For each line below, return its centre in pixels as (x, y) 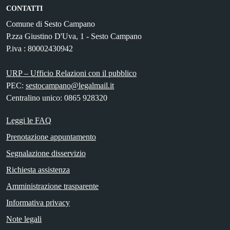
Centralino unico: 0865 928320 (57, 98)
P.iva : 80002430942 (40, 48)
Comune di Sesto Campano (51, 24)
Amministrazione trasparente (52, 186)
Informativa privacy (38, 202)
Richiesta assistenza (38, 169)
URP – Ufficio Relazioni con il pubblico (71, 73)
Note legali (24, 219)
